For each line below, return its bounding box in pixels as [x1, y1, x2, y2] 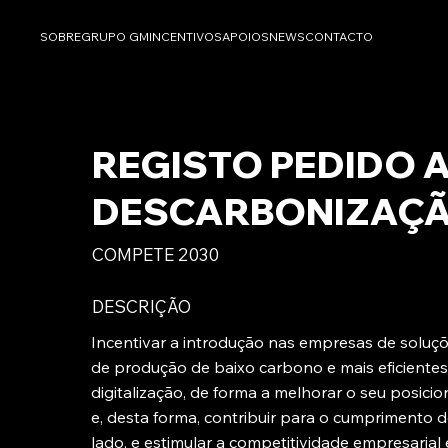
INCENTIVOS [149, 29, 223, 45]
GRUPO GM [81, 29, 150, 45]
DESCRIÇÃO [91, 296, 191, 317]
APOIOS [222, 29, 270, 45]
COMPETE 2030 [91, 243, 219, 265]
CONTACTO [305, 29, 374, 45]
